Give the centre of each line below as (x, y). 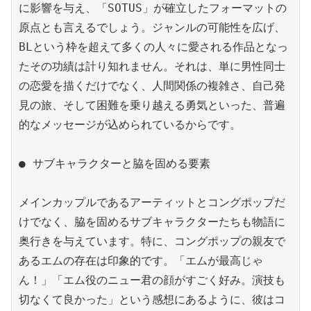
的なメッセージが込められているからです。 (130, 124)
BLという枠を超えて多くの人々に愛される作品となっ (153, 47)
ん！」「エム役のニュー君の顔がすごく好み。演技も (152, 280)
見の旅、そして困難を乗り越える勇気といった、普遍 (152, 105)
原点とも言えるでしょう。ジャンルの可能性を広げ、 (152, 27)
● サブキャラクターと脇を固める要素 (115, 163)
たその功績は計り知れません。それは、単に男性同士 (152, 66)
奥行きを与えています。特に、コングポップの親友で (152, 241)
